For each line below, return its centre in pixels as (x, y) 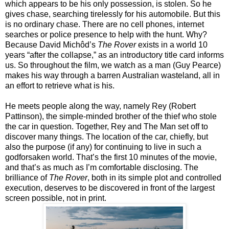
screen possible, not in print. (56, 198)
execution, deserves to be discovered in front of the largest (110, 188)
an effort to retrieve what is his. (60, 85)
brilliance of (27, 177)
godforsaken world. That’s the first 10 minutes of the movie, (111, 157)
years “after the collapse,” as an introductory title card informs (114, 55)
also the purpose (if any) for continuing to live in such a (103, 147)
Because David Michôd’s (51, 44)
